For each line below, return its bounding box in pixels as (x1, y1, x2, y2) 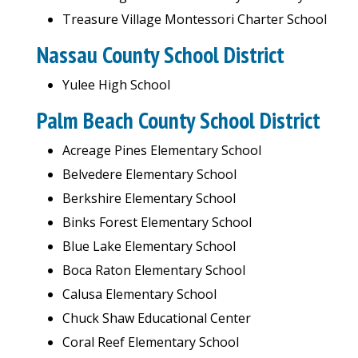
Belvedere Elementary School (62, 165, 237, 183)
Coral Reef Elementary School (62, 333, 239, 351)
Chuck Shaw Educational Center (62, 309, 251, 327)
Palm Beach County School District (37, 105, 320, 135)
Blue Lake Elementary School (62, 237, 236, 255)
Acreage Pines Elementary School (62, 141, 261, 159)
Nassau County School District (37, 40, 284, 70)
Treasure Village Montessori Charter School (62, 10, 327, 28)
